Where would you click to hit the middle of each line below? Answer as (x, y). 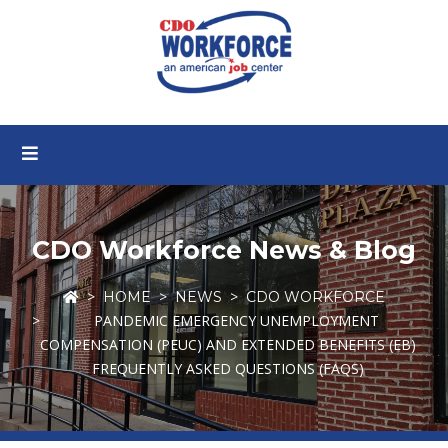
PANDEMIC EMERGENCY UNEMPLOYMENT (236, 320)
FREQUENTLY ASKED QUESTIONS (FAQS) (228, 368)
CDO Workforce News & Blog (224, 250)
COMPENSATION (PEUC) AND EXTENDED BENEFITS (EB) (228, 344)
